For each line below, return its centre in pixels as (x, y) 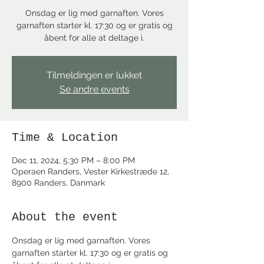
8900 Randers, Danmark (58, 183)
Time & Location (65, 138)
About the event (65, 217)
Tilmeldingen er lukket (94, 75)
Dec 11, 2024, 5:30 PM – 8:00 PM (73, 160)
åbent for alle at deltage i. (94, 38)
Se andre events (94, 89)
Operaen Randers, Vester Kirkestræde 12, (90, 171)
